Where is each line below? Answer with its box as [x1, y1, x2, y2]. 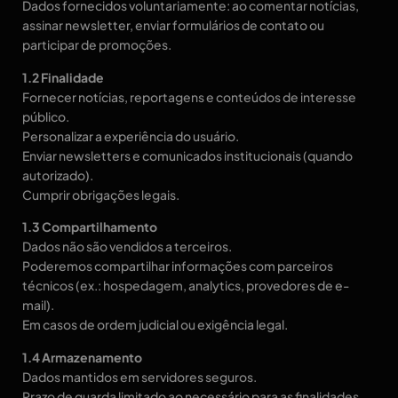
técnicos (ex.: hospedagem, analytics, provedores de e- [22, 277, 349, 294]
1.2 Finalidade [22, 68, 104, 85]
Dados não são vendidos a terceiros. [22, 238, 232, 255]
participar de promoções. [22, 36, 171, 53]
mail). [22, 297, 54, 314]
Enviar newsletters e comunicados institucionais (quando [22, 147, 353, 163]
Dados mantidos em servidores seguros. [22, 368, 257, 385]
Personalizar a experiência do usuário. [22, 127, 239, 144]
